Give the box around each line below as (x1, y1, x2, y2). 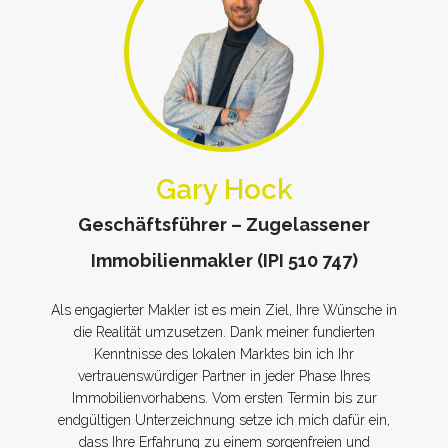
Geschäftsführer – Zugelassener (78, 214, 370, 235)
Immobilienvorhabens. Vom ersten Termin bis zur (71, 390, 377, 406)
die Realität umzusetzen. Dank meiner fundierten (73, 324, 375, 340)
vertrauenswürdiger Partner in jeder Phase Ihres (78, 368, 370, 384)
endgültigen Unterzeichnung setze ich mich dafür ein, (58, 412, 390, 428)
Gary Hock (155, 173, 293, 206)
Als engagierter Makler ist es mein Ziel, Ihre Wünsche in (51, 302, 397, 318)
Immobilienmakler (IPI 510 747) (90, 250, 358, 271)
